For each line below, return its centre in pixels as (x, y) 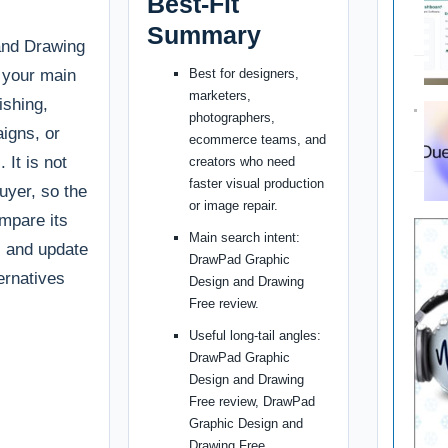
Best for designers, (244, 74)
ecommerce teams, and (258, 140)
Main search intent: (245, 238)
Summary (204, 35)
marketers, (220, 96)
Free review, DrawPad (252, 402)
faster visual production (257, 184)
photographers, (232, 118)
